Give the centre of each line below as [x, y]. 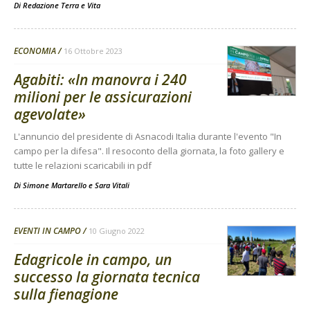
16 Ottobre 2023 [93, 51]
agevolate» [50, 115]
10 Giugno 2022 [117, 231]
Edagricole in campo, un [93, 260]
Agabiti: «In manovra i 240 [100, 80]
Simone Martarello [55, 185]
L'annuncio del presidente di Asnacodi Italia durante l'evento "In [148, 137]
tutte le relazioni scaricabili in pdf [83, 166]
